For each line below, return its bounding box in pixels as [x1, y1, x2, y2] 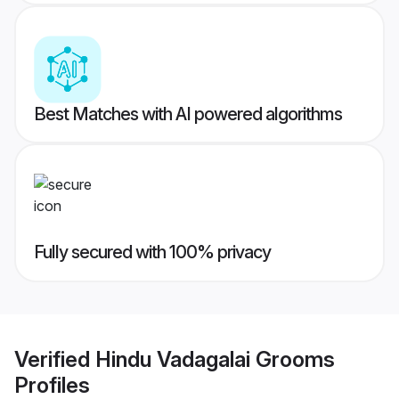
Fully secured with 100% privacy [34, 241, 271, 264]
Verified [14, 346, 95, 372]
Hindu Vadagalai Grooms [95, 346, 335, 372]
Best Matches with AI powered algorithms [34, 103, 342, 126]
